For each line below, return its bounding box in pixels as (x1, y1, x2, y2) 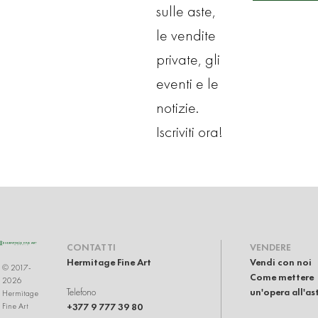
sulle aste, (156, 1, 216, 21)
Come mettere (250, 270, 314, 283)
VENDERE (250, 241, 291, 253)
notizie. (156, 98, 199, 117)
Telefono (67, 285, 96, 298)
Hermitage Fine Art (67, 256, 151, 268)
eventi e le (156, 74, 219, 93)
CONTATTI (67, 241, 116, 253)
